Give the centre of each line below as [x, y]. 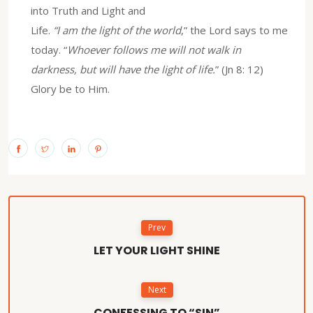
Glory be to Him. [70, 88]
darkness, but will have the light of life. [123, 69]
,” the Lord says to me [234, 30]
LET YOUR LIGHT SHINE [157, 250]
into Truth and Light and [88, 10]
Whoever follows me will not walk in [154, 49]
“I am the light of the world [117, 30]
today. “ [49, 49]
